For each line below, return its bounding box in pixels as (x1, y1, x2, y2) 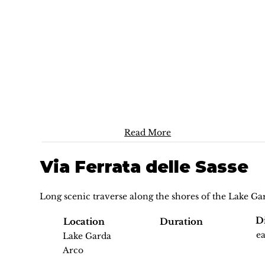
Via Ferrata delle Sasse (40, 157, 248, 177)
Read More (124, 127, 172, 138)
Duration (159, 215, 203, 227)
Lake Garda (63, 230, 112, 241)
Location (63, 215, 105, 227)
